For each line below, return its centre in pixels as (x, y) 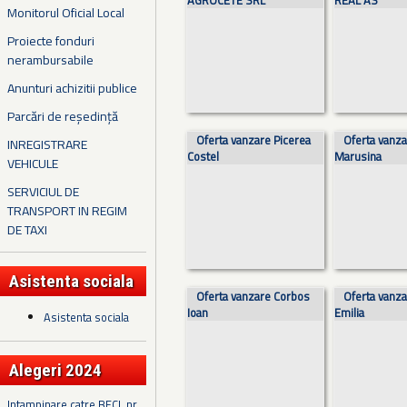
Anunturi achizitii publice (72, 87)
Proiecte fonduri (51, 40)
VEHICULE (33, 163)
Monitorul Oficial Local (66, 12)
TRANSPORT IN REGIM (67, 210)
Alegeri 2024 (55, 371)
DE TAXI (27, 229)
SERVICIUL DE (43, 191)
